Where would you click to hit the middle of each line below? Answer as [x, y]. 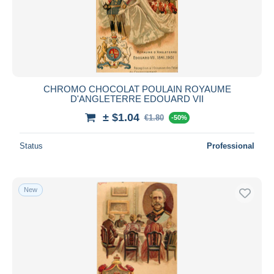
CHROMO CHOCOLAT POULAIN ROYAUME [137, 89]
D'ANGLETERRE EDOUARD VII [137, 98]
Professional [231, 146]
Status [31, 146]
